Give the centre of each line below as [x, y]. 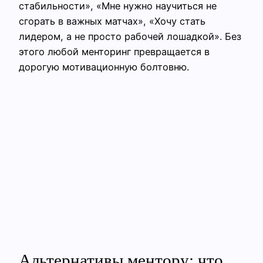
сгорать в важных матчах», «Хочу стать [112, 21]
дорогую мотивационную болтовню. [104, 67]
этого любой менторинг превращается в [114, 52]
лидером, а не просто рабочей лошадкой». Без [130, 37]
